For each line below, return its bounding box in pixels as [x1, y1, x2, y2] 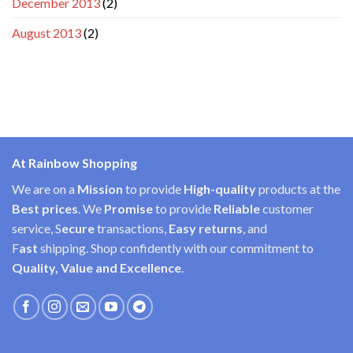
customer [262, 201, 314, 217]
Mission [77, 181, 123, 197]
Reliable [211, 201, 262, 217]
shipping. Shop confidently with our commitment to [40, 240, 314, 256]
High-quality [184, 181, 256, 197]
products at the [256, 181, 340, 197]
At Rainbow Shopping [12, 155, 137, 171]
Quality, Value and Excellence [12, 260, 181, 276]
